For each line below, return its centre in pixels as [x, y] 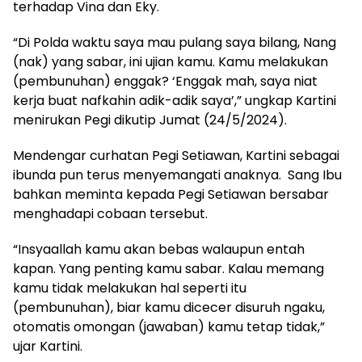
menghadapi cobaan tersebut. [110, 214]
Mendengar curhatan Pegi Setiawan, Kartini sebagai [176, 156]
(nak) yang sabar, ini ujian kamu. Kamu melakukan [170, 62]
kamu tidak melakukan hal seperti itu [130, 288]
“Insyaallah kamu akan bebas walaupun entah [159, 250]
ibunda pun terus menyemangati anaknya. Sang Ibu [177, 175]
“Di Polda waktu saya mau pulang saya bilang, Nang [175, 43]
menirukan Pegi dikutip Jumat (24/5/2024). [150, 120]
